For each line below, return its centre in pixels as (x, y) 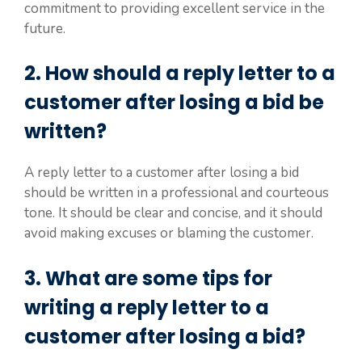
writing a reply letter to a (147, 307)
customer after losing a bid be (174, 102)
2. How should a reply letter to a (180, 73)
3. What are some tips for (148, 278)
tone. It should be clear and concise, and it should (173, 213)
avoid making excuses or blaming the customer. (169, 233)
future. (45, 28)
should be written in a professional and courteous (177, 193)
